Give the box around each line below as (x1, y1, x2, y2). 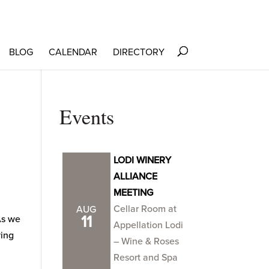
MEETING (113, 187, 153, 199)
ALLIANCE (113, 171, 157, 183)
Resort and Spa (113, 252, 178, 264)
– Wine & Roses (113, 235, 179, 247)
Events (59, 103, 114, 130)
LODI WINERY (113, 154, 171, 166)
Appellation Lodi (113, 219, 183, 231)
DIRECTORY (112, 46, 165, 58)
